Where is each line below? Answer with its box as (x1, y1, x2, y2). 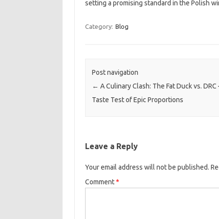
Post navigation (91, 68, 138, 77)
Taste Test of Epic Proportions (91, 96, 183, 104)
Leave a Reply (85, 142, 138, 151)
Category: (85, 23, 114, 30)
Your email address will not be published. (85, 163, 209, 172)
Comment (85, 178, 116, 186)
